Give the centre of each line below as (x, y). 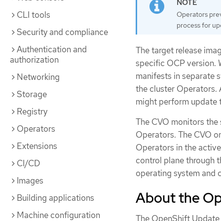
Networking (38, 77)
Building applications (55, 198)
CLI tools (34, 15)
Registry (32, 111)
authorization (34, 60)
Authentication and (52, 49)
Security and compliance (62, 32)
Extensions (37, 146)
